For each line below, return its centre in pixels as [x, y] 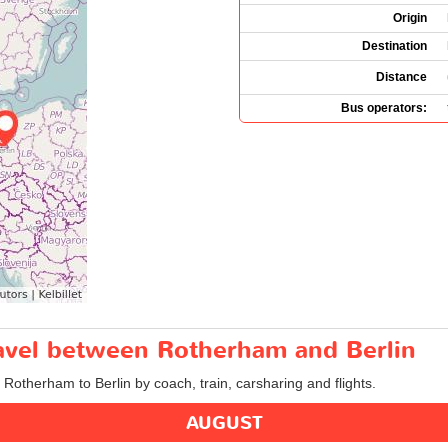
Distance [401, 76]
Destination [394, 45]
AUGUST [224, 423]
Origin [410, 17]
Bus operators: [384, 107]
